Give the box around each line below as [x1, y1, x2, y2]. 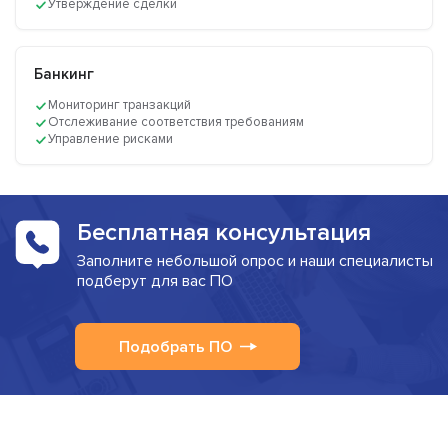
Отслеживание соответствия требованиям [48, 114, 304, 131]
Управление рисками [48, 131, 173, 148]
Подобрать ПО [119, 336, 232, 357]
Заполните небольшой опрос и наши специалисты [76, 251, 433, 272]
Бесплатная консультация [76, 218, 371, 248]
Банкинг [34, 65, 94, 84]
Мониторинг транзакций [48, 97, 191, 114]
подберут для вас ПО [76, 271, 233, 292]
